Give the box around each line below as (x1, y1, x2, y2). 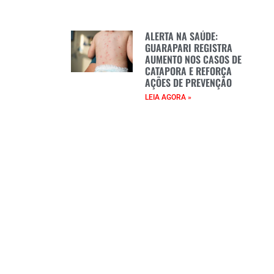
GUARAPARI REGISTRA (145, 40, 233, 55)
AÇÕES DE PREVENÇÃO (145, 75, 232, 90)
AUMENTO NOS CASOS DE (145, 51, 242, 67)
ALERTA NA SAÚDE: (145, 28, 218, 43)
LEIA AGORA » (145, 92, 192, 102)
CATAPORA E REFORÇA (145, 63, 232, 78)
